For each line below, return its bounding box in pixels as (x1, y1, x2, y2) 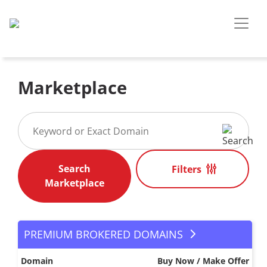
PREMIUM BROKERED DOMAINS (24, 226, 183, 241)
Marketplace (18, 76, 127, 99)
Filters (171, 163, 201, 176)
